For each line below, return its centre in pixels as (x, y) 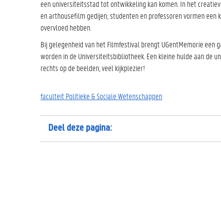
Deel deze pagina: (81, 128)
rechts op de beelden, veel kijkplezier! (93, 68)
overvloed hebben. (67, 27)
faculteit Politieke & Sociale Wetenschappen (101, 96)
